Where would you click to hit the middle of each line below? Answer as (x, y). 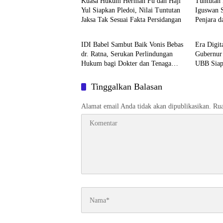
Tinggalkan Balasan (127, 79)
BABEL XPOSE (107, 16)
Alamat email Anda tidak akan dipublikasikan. (146, 98)
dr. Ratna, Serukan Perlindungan (127, 46)
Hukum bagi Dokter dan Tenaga (126, 56)
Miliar (204, 21)
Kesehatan (95, 65)
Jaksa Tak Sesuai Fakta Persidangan (131, 12)
